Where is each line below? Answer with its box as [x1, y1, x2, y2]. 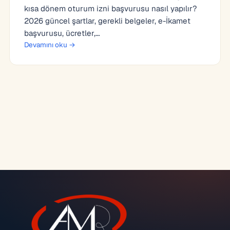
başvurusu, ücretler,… [24, 28, 100, 38]
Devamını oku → [24, 40, 75, 49]
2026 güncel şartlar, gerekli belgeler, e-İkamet [24, 16, 190, 26]
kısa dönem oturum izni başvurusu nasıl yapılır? [24, 4, 197, 13]
